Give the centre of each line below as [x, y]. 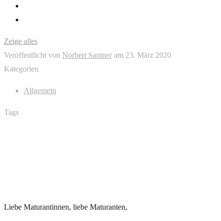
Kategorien [21, 69]
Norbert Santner [87, 55]
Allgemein [40, 91]
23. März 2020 [148, 55]
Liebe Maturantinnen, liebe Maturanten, [66, 207]
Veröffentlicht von [32, 55]
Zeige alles [21, 41]
